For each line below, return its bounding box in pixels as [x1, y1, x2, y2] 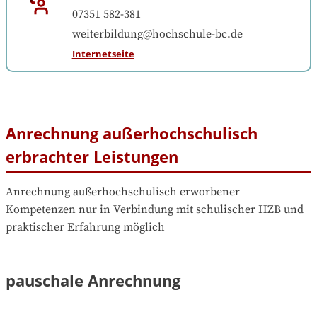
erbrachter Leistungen [6, 145, 178, 167]
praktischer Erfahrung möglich [6, 220, 165, 235]
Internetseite [71, 47, 134, 60]
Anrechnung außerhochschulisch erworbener [6, 185, 240, 200]
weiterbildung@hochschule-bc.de [71, 26, 243, 41]
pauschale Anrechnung [6, 270, 180, 292]
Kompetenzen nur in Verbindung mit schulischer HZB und [6, 202, 304, 217]
